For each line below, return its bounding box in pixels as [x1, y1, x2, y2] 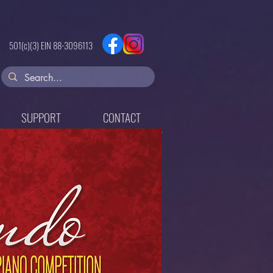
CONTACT [102, 108, 141, 126]
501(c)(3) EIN [9, 38, 53, 52]
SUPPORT [21, 108, 61, 126]
